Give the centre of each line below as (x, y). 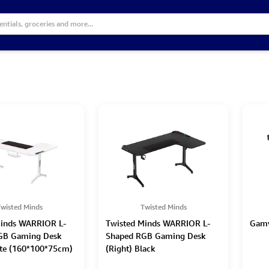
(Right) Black (131, 248)
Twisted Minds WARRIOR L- (158, 223)
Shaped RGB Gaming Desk (156, 235)
